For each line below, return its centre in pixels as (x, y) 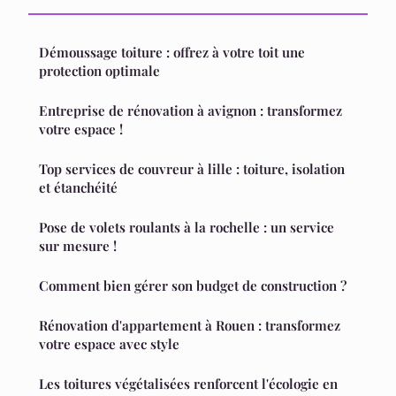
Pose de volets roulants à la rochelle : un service (187, 228)
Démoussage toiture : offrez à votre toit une (172, 53)
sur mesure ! (78, 246)
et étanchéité (78, 188)
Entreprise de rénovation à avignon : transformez (190, 111)
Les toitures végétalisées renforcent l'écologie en (188, 384)
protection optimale (99, 71)
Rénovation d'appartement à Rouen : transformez (190, 326)
